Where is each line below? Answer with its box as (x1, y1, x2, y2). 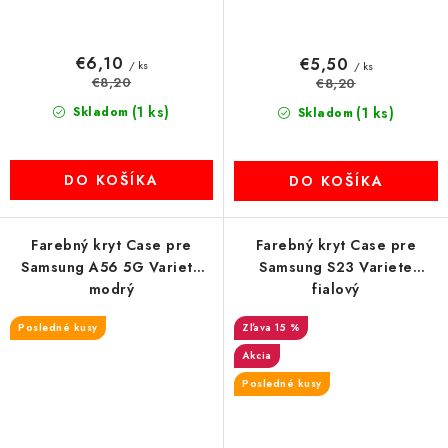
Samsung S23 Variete (259, 257, 413, 277)
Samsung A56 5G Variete (21, 257, 202, 277)
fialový (312, 279, 360, 299)
